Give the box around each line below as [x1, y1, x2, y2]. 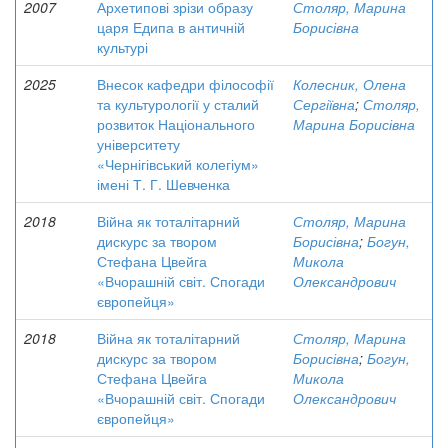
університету [97, 134, 180, 154]
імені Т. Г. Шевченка [97, 174, 230, 194]
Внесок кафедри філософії [97, 74, 274, 94]
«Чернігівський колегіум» [97, 154, 259, 174]
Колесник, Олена [293, 74, 406, 94]
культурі [97, 37, 148, 57]
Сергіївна [293, 94, 355, 114]
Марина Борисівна [293, 114, 415, 134]
